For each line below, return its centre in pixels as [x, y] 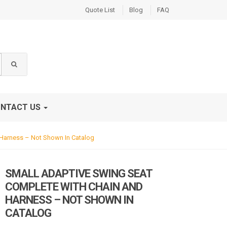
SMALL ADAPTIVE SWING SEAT [79, 174]
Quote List [100, 10]
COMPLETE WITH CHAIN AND [74, 187]
